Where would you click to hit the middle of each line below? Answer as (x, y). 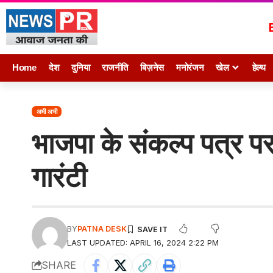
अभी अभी (47, 111)
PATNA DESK (102, 229)
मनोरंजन (190, 68)
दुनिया (81, 68)
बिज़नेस (152, 68)
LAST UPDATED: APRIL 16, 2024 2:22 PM (143, 243)
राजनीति (115, 68)
